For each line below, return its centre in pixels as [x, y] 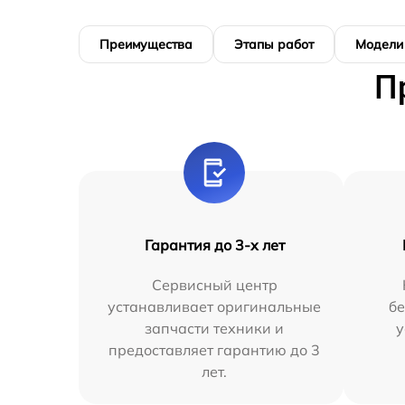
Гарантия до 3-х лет [214, 245]
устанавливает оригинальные [215, 306]
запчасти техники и [215, 328]
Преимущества [146, 44]
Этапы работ [274, 44]
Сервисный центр [214, 285]
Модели [379, 44]
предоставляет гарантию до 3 [215, 350]
